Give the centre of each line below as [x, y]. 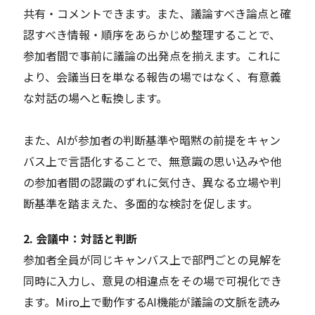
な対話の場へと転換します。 [96, 97]
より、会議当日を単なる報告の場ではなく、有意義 [153, 76]
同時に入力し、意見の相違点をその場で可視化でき [153, 280]
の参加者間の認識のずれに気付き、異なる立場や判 [153, 182]
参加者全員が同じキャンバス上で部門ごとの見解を [153, 259]
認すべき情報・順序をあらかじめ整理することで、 [152, 34]
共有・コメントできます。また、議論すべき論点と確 [157, 13]
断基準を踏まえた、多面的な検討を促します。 [141, 203]
